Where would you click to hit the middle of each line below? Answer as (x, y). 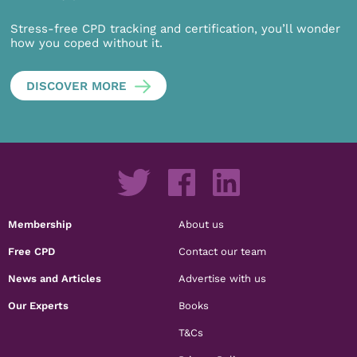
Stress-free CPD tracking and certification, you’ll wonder (176, 29)
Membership (40, 224)
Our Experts (39, 305)
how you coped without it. (87, 43)
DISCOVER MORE (77, 86)
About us (201, 224)
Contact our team (222, 251)
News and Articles (55, 278)
